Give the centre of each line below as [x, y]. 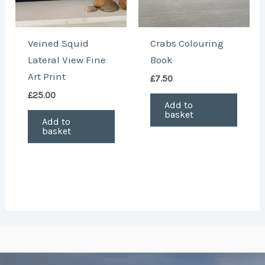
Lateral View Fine [67, 60]
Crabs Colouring [187, 43]
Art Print [46, 77]
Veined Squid [58, 43]
